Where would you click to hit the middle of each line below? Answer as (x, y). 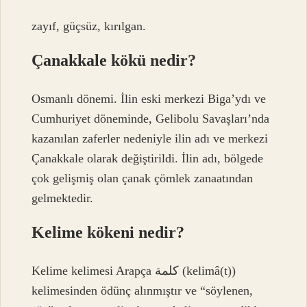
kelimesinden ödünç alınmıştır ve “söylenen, (143, 291)
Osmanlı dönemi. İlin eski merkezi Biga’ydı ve (149, 98)
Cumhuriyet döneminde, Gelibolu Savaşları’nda (151, 118)
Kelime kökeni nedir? (108, 232)
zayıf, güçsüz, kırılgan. (89, 26)
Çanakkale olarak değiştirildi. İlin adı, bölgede (148, 158)
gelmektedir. (63, 198)
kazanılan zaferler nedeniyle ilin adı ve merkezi (150, 138)
